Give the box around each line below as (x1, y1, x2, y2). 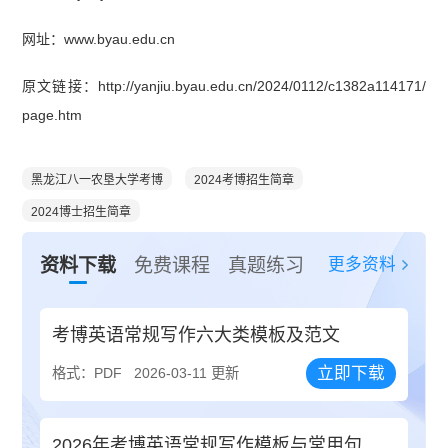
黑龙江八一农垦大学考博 (31, 173, 164, 188)
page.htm (22, 107, 83, 124)
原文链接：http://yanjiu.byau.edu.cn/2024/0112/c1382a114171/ (22, 78, 426, 95)
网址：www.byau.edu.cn (22, 31, 176, 48)
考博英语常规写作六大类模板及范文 (52, 324, 341, 345)
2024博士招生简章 (31, 205, 132, 220)
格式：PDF (52, 364, 123, 381)
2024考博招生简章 (194, 173, 295, 188)
